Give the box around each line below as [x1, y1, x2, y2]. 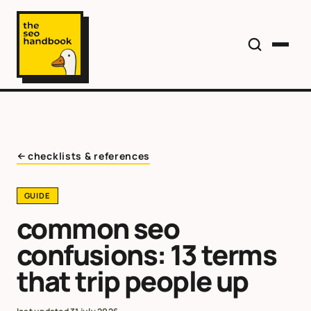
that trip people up [17, 262, 249, 301]
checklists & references [28, 149, 151, 162]
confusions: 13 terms [17, 235, 276, 274]
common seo [17, 209, 179, 248]
